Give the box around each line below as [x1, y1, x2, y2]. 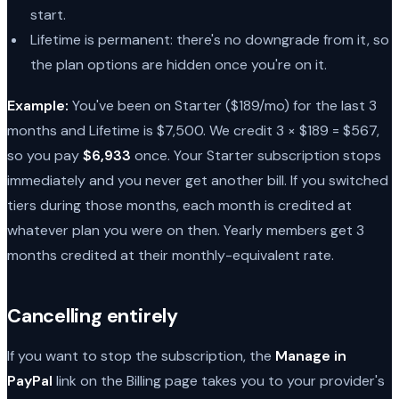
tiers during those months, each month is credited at [7, 195, 352, 215]
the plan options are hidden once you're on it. [29, 54, 327, 74]
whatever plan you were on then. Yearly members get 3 [7, 220, 364, 240]
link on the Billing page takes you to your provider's [53, 370, 385, 390]
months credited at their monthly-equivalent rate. [7, 245, 334, 265]
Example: [7, 95, 69, 115]
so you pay [7, 145, 83, 165]
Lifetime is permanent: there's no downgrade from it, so [29, 29, 389, 49]
